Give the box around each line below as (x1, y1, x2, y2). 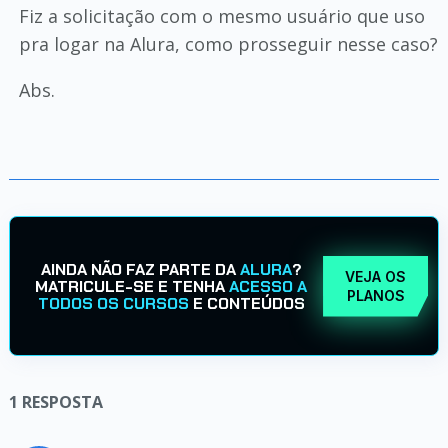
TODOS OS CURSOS (37, 292, 189, 314)
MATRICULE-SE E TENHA (35, 275, 230, 297)
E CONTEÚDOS (188, 292, 305, 314)
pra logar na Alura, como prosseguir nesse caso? (18, 32, 438, 56)
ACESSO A (229, 275, 308, 297)
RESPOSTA (21, 391, 103, 413)
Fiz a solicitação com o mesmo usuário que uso (18, 4, 425, 28)
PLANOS (346, 287, 405, 304)
